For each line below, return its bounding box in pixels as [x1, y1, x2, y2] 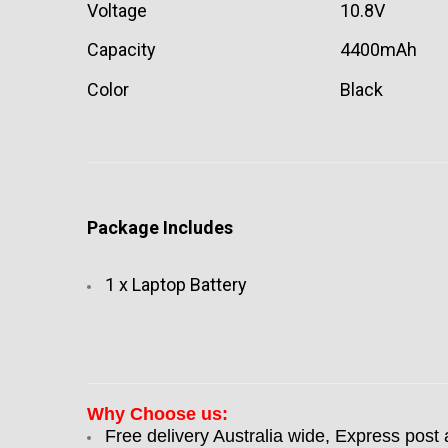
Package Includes [87, 217, 233, 238]
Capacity [87, 39, 156, 60]
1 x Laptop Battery [105, 274, 247, 295]
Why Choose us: [87, 404, 228, 424]
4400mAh [340, 39, 417, 60]
